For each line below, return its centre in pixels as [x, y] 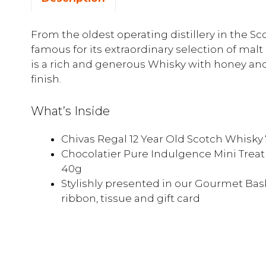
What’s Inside [70, 111]
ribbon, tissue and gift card [131, 198]
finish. [46, 79]
